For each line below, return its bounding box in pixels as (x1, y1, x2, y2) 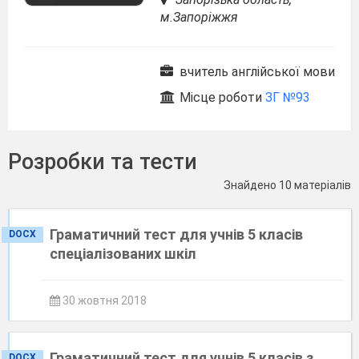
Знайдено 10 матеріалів (224, 179, 351, 192)
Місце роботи (176, 90, 265, 105)
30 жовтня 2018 (60, 294, 147, 307)
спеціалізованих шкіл (50, 245, 196, 262)
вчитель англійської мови (176, 64, 335, 79)
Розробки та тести (8, 149, 197, 175)
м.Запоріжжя (160, 10, 238, 25)
